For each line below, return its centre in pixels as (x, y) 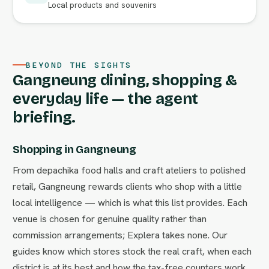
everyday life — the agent (105, 99)
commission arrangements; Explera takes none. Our (120, 235)
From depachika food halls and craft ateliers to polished (129, 170)
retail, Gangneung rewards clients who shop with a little (128, 186)
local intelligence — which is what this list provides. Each (130, 203)
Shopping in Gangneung (74, 150)
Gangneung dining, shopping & (125, 80)
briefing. (44, 117)
